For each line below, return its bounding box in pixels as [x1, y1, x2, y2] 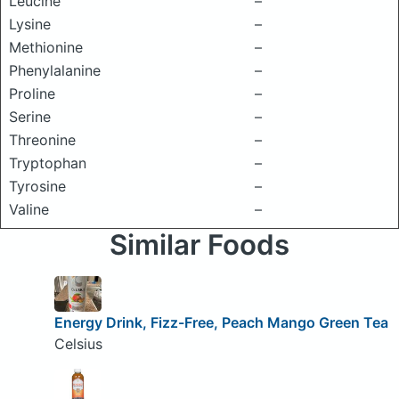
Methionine [9, 38, 83, 56]
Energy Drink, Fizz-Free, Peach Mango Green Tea [53, 313, 388, 331]
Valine [9, 200, 49, 218]
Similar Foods [110, 228, 289, 262]
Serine [9, 108, 51, 126]
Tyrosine [9, 177, 66, 195]
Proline [9, 85, 55, 102]
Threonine [9, 131, 76, 149]
